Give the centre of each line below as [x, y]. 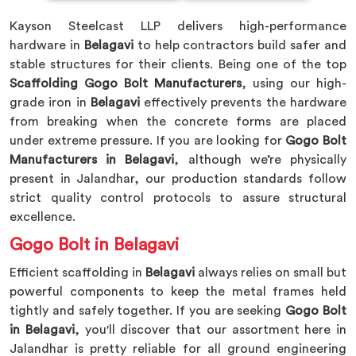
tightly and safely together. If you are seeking [148, 311]
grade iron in [50, 103]
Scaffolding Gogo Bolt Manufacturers [126, 83]
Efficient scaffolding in [77, 273]
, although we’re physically [261, 160]
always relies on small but [272, 273]
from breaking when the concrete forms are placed [178, 122]
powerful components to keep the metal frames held [178, 292]
